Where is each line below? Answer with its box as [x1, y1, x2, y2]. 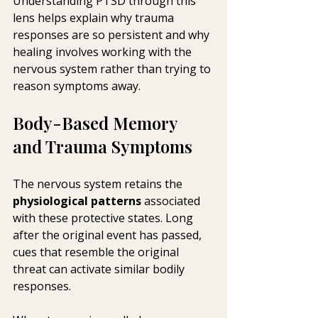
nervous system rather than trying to [13, 61, 214, 77]
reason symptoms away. [13, 78, 141, 94]
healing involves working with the [13, 44, 194, 60]
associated [141, 193, 203, 209]
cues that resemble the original [13, 244, 182, 261]
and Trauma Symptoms [13, 135, 192, 158]
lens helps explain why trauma [13, 10, 177, 26]
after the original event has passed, [13, 227, 204, 243]
